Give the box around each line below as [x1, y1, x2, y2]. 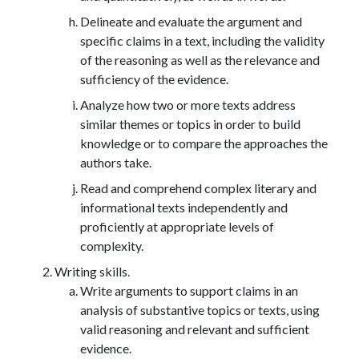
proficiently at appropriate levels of [80, 218, 274, 234]
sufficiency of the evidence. [80, 71, 228, 87]
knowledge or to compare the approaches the [80, 135, 328, 151]
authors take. [80, 154, 151, 170]
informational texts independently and [80, 199, 288, 215]
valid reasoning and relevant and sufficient [80, 321, 309, 337]
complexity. [80, 237, 143, 253]
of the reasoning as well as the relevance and [80, 51, 320, 67]
